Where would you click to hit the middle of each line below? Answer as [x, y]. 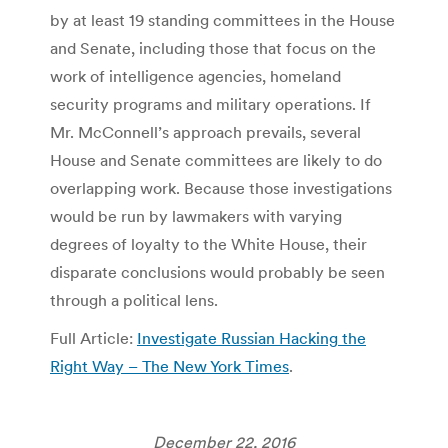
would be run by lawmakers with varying [196, 215]
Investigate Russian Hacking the [251, 337]
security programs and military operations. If [210, 103]
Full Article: [93, 337]
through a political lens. [134, 299]
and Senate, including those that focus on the [213, 47]
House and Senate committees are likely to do [216, 159]
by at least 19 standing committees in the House [222, 19]
